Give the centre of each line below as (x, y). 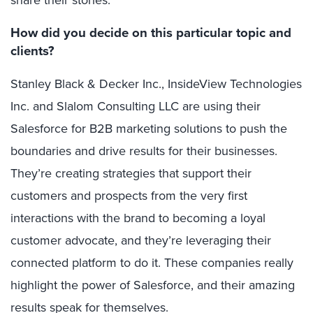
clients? (32, 51)
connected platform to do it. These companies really (152, 263)
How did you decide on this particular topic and (151, 33)
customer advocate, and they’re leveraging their (141, 241)
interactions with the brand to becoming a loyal (138, 218)
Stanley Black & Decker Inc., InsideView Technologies (156, 84)
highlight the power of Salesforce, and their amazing (153, 285)
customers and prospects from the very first (129, 196)
